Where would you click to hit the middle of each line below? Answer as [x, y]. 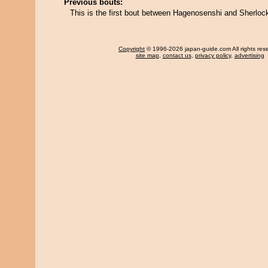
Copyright [132, 49]
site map [147, 55]
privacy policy [213, 55]
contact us [177, 55]
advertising [249, 55]
